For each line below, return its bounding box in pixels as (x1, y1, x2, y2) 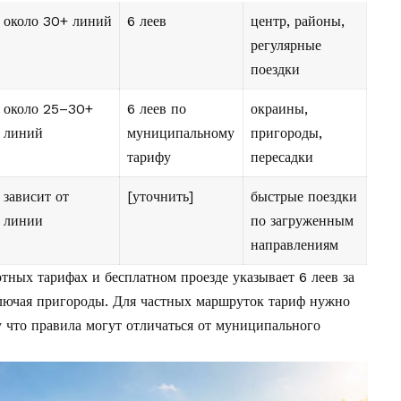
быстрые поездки (251, 188, 357, 206)
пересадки (251, 149, 313, 166)
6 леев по (127, 100, 186, 118)
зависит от (4, 188, 69, 206)
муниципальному (127, 124, 235, 142)
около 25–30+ (4, 100, 93, 118)
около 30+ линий (4, 13, 112, 30)
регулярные (251, 37, 321, 55)
